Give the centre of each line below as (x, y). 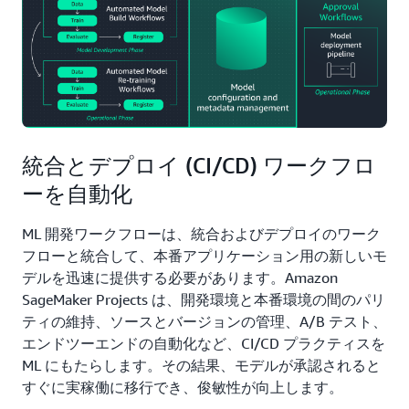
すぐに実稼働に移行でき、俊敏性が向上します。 (183, 387)
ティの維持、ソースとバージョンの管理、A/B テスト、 (204, 321)
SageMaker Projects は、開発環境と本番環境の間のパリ (204, 299)
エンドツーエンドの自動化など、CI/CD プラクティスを (204, 343)
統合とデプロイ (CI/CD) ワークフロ (199, 165)
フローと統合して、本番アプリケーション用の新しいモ (204, 255)
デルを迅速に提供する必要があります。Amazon (180, 277)
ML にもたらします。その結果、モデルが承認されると (201, 365)
